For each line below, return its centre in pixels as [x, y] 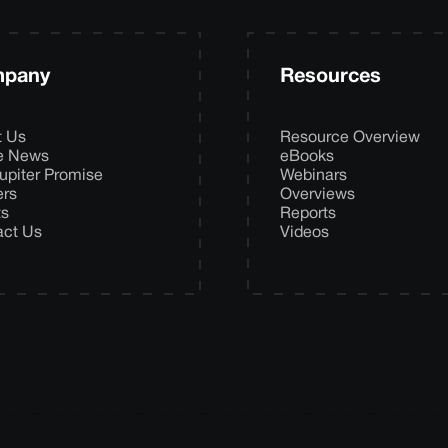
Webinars [313, 175]
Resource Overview [350, 137]
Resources [330, 76]
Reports [308, 213]
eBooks [307, 156]
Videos [304, 232]
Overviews [317, 194]
